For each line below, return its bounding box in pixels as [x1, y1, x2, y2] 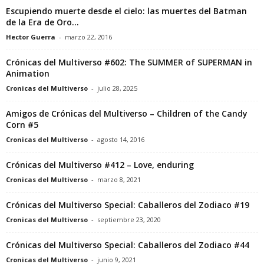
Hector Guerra [6, 32, 55, 41]
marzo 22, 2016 [65, 32, 112, 41]
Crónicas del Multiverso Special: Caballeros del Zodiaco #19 [6, 199, 249, 210]
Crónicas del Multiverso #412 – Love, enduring [6, 159, 194, 170]
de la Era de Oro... [6, 16, 79, 28]
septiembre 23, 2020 [97, 214, 161, 224]
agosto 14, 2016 [97, 134, 144, 144]
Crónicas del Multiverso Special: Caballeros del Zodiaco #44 [6, 239, 249, 250]
